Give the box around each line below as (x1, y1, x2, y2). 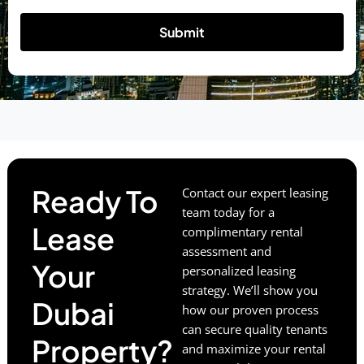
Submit (159, 23, 205, 41)
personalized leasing (182, 262, 296, 279)
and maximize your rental (182, 340, 326, 357)
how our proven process (182, 301, 318, 318)
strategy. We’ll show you (182, 281, 318, 298)
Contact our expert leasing (182, 184, 328, 201)
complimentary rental (182, 223, 303, 240)
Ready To (31, 182, 158, 219)
